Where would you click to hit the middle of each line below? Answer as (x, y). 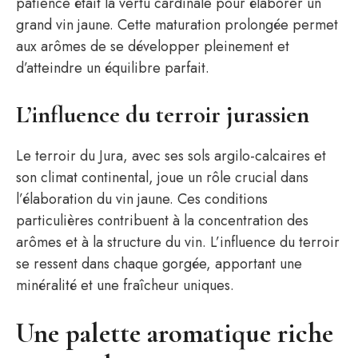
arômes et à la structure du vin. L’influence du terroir (178, 242)
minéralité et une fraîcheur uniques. (125, 285)
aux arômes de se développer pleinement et (153, 46)
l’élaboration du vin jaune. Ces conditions (142, 199)
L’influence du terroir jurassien (163, 115)
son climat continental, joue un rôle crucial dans (162, 177)
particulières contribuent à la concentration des (162, 221)
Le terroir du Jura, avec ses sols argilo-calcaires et (171, 156)
